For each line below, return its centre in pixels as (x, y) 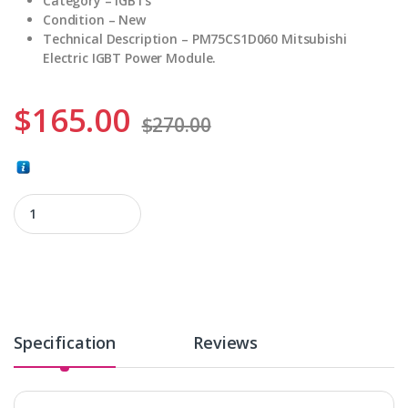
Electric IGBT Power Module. (130, 57)
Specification (65, 342)
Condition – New (94, 19)
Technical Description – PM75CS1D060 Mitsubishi (195, 38)
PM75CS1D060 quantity (86, 200)
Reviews (226, 342)
